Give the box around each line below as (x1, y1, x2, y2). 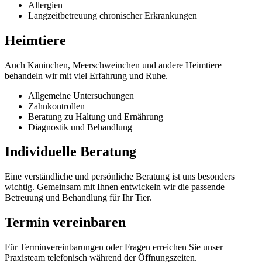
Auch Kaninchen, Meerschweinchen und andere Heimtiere (5, 60, 222, 70)
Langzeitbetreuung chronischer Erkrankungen (28, 10, 197, 20)
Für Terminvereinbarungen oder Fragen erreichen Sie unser (5, 242, 223, 253)
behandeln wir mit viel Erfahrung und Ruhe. (5, 70, 168, 81)
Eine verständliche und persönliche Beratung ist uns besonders (5, 171, 235, 182)
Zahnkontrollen (28, 101, 85, 111)
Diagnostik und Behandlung (28, 122, 132, 132)
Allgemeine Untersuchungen (28, 90, 134, 101)
